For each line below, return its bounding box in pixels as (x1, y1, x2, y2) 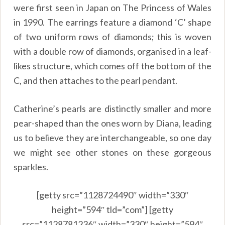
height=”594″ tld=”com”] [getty (52, 203, 173, 215)
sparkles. (14, 161, 49, 172)
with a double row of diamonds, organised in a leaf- (14, 45, 211, 57)
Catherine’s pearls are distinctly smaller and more (14, 102, 211, 114)
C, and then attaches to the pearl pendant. (14, 74, 178, 86)
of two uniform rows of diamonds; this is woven (14, 31, 211, 42)
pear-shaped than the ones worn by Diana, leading (14, 117, 211, 129)
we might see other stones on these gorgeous (14, 146, 211, 158)
